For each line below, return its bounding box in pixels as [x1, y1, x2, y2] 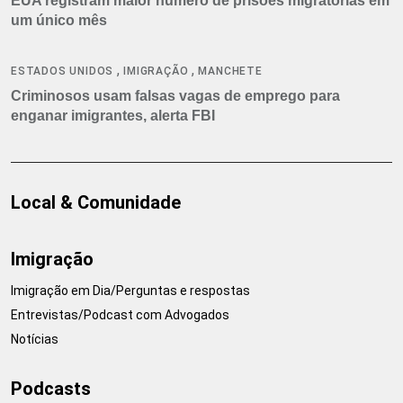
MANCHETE [198, 64, 263, 77]
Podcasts [11, 377, 91, 399]
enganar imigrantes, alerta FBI [11, 107, 215, 123]
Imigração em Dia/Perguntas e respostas [11, 282, 250, 298]
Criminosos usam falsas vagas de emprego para [11, 87, 340, 103]
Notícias [11, 331, 58, 346]
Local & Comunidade [11, 191, 181, 213]
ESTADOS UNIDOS [11, 64, 114, 77]
